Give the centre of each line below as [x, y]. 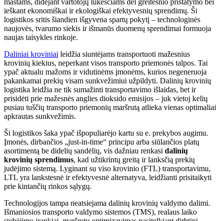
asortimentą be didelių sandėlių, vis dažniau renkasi [84, 150]
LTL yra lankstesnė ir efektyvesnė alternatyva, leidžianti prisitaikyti [108, 177]
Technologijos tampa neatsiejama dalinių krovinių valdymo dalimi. [107, 203]
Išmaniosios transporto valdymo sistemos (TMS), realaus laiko [100, 212]
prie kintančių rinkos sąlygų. [48, 186]
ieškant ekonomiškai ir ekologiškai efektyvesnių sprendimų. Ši [101, 10]
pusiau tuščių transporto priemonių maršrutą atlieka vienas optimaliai [110, 107]
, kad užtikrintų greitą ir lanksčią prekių [134, 159]
